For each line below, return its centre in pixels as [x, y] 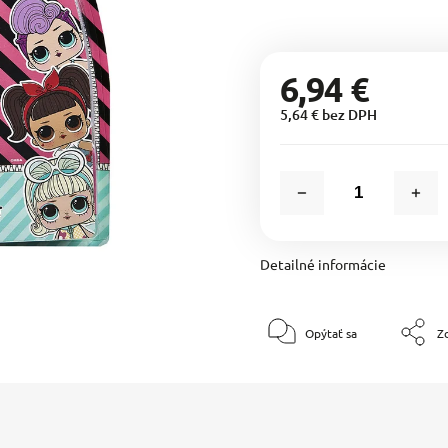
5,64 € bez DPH [328, 114]
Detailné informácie [322, 264]
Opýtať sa [330, 333]
